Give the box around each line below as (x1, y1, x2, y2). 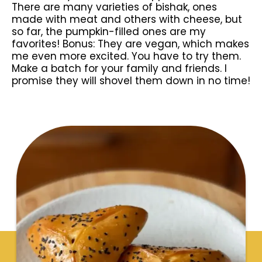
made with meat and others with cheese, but (12, 12, 242, 26)
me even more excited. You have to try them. (12, 49, 241, 63)
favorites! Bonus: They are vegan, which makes (12, 37, 249, 51)
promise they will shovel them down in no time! (12, 74, 250, 88)
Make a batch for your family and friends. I (12, 61, 227, 75)
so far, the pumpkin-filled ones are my (12, 25, 206, 39)
